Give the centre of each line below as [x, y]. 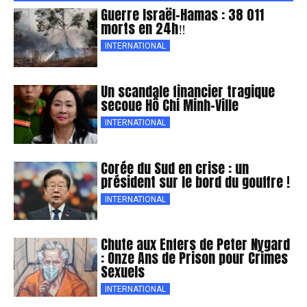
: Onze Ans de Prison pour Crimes [195, 258]
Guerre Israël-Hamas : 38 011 [183, 15]
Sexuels [123, 272]
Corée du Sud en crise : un [175, 168]
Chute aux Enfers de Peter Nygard [196, 245]
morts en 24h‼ [144, 29]
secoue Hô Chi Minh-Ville [170, 105]
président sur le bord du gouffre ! [196, 182]
